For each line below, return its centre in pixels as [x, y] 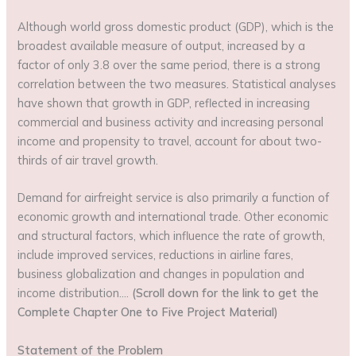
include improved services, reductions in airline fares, [156, 255]
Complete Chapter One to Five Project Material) [148, 312]
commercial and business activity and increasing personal [171, 122]
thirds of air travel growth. [88, 161]
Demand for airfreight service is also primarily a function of [174, 198]
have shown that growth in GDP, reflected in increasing [164, 103]
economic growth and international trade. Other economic [173, 217]
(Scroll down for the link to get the [226, 293]
